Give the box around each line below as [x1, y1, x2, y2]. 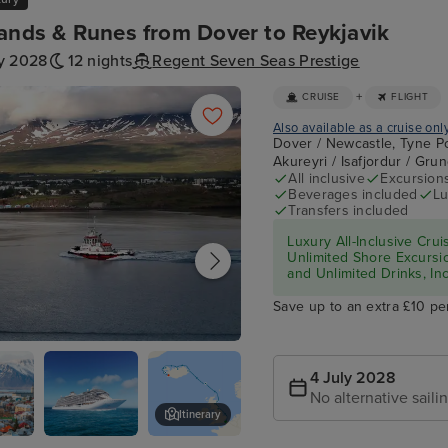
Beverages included [288, 186, 418, 204]
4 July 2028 [310, 368, 396, 389]
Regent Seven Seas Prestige [152, 51, 360, 72]
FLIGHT [391, 91, 429, 104]
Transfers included [288, 202, 409, 220]
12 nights [67, 51, 133, 72]
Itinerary [179, 407, 221, 421]
